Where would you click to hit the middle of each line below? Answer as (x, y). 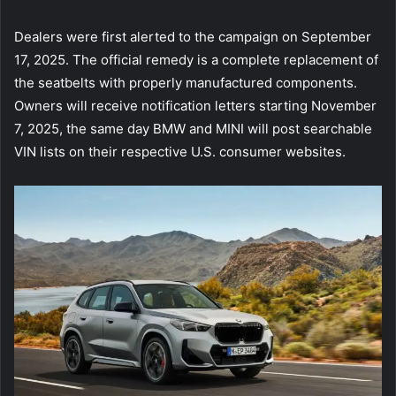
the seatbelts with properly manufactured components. (186, 83)
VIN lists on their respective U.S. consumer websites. (180, 152)
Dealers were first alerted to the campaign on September (193, 37)
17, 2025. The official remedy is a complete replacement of (196, 60)
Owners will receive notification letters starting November (195, 106)
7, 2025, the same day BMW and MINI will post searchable (193, 129)
